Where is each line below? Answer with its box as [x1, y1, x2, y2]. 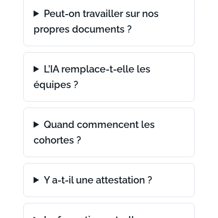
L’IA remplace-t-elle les [44, 63, 151, 75]
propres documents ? [34, 23, 132, 35]
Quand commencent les [44, 118, 155, 130]
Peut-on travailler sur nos [44, 7, 159, 19]
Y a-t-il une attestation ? [44, 174, 153, 186]
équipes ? [34, 78, 78, 91]
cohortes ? [34, 134, 81, 146]
